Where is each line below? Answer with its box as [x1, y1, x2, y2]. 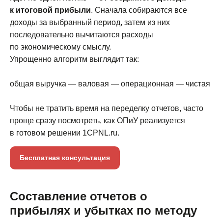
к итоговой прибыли [10, 6, 91, 15]
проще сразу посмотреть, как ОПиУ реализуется [10, 116, 185, 125]
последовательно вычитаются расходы [10, 30, 153, 39]
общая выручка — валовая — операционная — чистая [10, 80, 210, 88]
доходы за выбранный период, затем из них [10, 18, 170, 27]
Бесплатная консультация [20, 154, 110, 162]
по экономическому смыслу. [10, 43, 111, 52]
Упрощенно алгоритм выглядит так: [10, 55, 139, 64]
